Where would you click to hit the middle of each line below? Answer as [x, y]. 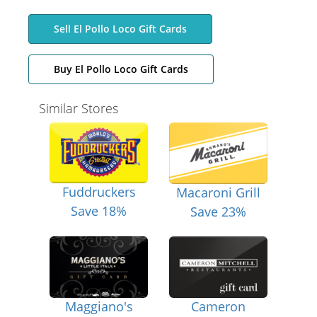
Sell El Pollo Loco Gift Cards [120, 29]
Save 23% [218, 211]
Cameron [218, 306]
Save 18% [99, 211]
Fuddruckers [99, 191]
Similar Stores [79, 109]
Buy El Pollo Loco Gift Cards [121, 69]
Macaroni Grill [218, 192]
